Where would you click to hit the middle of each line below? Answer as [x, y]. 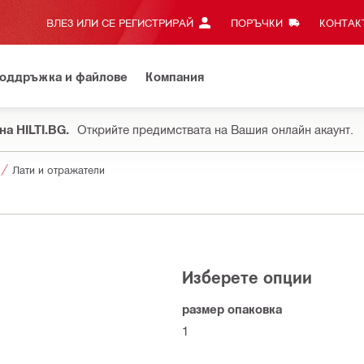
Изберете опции [247, 277]
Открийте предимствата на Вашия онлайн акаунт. [215, 129]
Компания [175, 76]
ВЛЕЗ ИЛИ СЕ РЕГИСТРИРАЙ [120, 22]
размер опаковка [232, 309]
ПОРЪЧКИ [256, 22]
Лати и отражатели [58, 169]
